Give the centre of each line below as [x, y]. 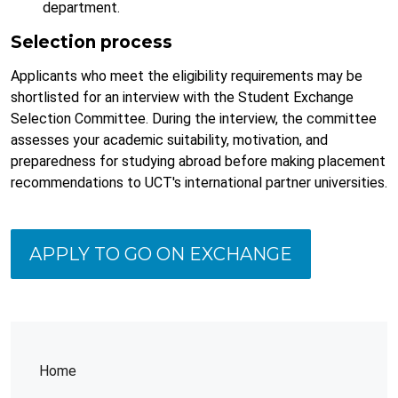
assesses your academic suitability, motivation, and [169, 140]
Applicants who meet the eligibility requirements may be [187, 76]
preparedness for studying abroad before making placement [198, 162]
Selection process [92, 43]
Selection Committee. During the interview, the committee [194, 119]
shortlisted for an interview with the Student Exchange [182, 98]
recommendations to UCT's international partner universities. [199, 183]
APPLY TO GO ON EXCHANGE [161, 255]
